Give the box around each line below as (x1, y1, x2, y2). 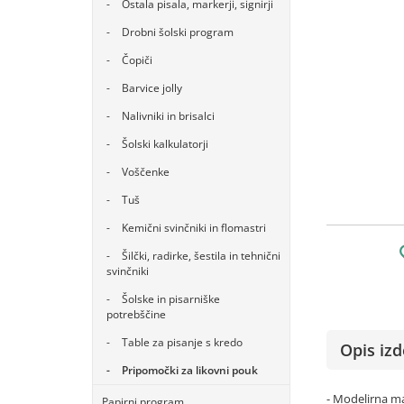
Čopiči (122, 52, 152, 68)
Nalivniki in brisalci (122, 108, 215, 124)
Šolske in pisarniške (122, 291, 220, 307)
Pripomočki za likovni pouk (122, 363, 258, 378)
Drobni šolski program (122, 24, 234, 40)
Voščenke (122, 164, 170, 179)
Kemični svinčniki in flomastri (122, 220, 266, 235)
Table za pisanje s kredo (122, 335, 243, 350)
